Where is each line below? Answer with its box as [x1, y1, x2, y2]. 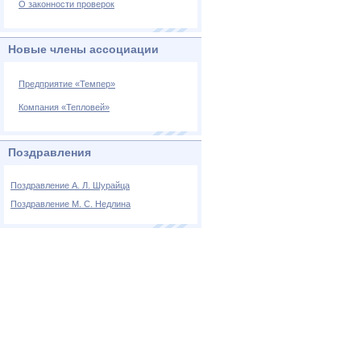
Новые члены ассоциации [8, 43, 159, 56]
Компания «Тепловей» [19, 102, 110, 112]
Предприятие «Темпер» [19, 79, 115, 89]
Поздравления [8, 146, 91, 159]
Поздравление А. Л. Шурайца [10, 180, 130, 190]
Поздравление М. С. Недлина [10, 199, 131, 209]
